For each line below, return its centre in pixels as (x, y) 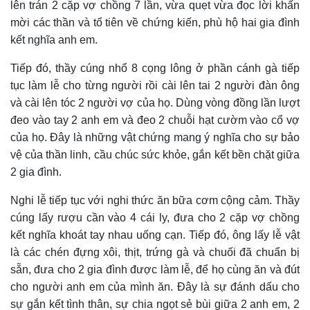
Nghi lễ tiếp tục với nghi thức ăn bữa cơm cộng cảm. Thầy (155, 201)
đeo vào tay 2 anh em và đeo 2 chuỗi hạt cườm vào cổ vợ (155, 120)
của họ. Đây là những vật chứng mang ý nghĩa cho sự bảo (155, 138)
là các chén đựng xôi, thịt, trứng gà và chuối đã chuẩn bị (155, 253)
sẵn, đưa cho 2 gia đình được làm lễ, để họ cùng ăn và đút (155, 270)
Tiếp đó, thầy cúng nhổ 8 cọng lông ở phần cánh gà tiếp (155, 69)
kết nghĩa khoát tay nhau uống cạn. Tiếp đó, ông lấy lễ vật (155, 235)
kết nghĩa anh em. (54, 40)
